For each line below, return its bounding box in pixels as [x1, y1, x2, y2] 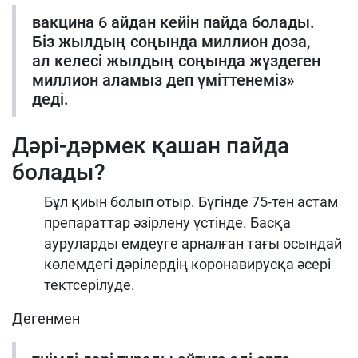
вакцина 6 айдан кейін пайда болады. [32, 13, 315, 33]
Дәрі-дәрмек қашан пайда [12, 133, 289, 160]
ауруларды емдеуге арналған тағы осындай [44, 235, 342, 253]
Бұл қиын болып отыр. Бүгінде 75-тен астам [44, 193, 338, 211]
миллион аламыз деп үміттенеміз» [32, 70, 295, 90]
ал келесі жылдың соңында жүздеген [32, 51, 320, 71]
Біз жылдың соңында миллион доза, [32, 32, 310, 52]
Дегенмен [12, 310, 80, 328]
